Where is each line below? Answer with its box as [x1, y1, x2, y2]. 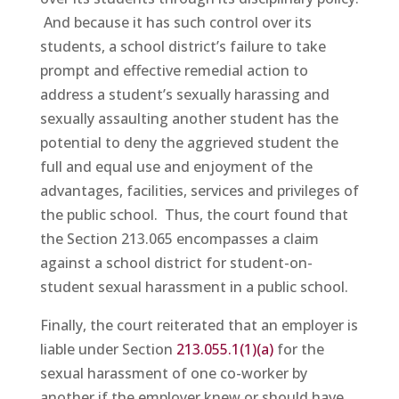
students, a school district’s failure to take [39, 37, 326, 56]
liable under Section [39, 339, 176, 359]
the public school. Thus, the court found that [39, 205, 348, 224]
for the [273, 339, 324, 359]
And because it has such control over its [39, 12, 312, 32]
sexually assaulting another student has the [39, 109, 338, 128]
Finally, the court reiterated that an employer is [39, 315, 358, 335]
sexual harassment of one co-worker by [39, 363, 307, 383]
